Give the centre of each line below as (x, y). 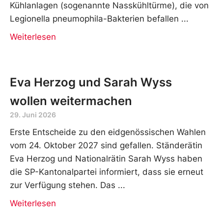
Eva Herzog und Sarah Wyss (91, 82)
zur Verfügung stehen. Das (63, 185)
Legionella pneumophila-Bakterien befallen (94, 18)
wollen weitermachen (71, 101)
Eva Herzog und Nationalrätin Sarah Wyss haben (106, 158)
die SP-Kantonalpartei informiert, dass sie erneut (107, 172)
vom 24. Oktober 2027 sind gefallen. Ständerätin (106, 145)
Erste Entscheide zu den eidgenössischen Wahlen (108, 132)
